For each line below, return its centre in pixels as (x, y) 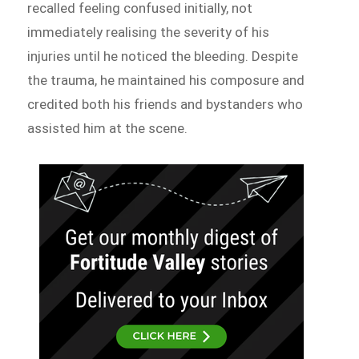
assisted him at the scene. (108, 129)
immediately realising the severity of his (149, 32)
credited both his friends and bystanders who (165, 105)
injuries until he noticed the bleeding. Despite (163, 56)
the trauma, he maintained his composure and (166, 81)
